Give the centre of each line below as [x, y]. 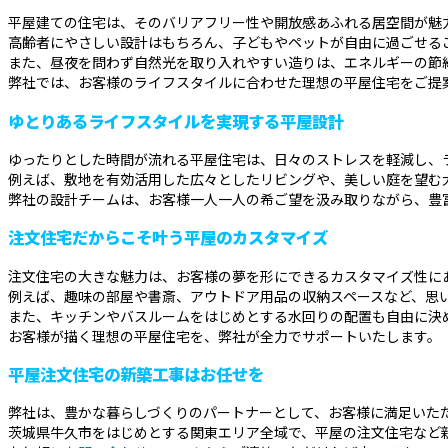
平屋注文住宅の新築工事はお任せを [136, 374]
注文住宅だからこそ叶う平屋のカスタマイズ [168, 237]
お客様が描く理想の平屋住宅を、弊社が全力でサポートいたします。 [224, 335]
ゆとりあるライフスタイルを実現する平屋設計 [176, 120]
